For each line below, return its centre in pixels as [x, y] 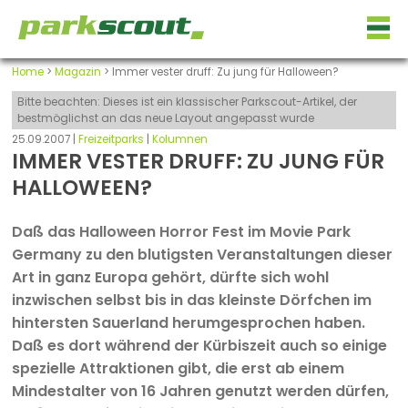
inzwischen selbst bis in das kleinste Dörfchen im [191, 300]
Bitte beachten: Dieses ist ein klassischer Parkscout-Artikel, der [187, 101]
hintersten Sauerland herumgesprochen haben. [188, 322]
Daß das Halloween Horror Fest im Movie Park [181, 231]
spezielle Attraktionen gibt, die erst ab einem [178, 368]
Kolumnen [179, 139]
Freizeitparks [111, 139]
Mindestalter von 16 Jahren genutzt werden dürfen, [200, 391]
